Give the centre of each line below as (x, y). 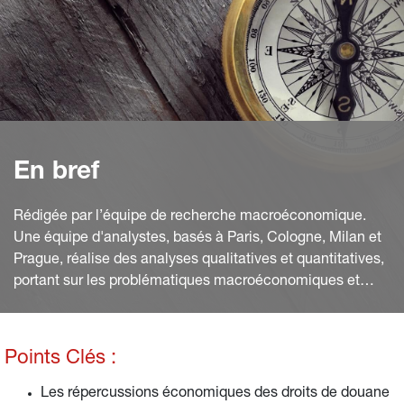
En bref (56, 173)
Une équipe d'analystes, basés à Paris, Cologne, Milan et (197, 239)
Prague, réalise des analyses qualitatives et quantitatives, (199, 261)
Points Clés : (60, 359)
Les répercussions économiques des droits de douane (215, 394)
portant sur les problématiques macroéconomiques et (187, 282)
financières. (51, 304)
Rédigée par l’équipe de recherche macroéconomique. (190, 217)
